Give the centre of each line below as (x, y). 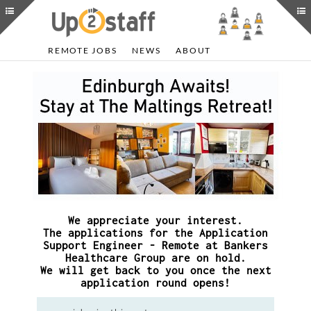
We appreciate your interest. (155, 220)
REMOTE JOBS (83, 50)
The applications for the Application (155, 233)
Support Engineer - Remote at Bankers (155, 245)
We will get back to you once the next (155, 270)
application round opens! (155, 283)
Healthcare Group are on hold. (155, 258)
